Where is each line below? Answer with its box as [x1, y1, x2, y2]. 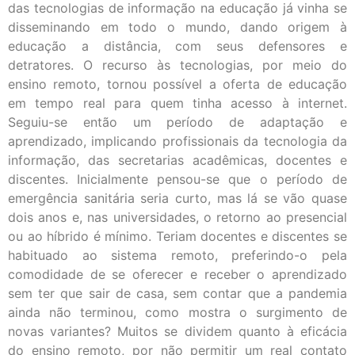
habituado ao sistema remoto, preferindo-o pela [8, 246, 347, 263]
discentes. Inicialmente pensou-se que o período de [8, 170, 347, 187]
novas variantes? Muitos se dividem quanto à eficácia [8, 323, 347, 339]
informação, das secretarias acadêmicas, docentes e [8, 151, 347, 168]
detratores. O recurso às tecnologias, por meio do [8, 56, 347, 73]
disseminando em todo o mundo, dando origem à [8, 18, 347, 35]
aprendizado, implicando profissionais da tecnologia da [8, 132, 347, 149]
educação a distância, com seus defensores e [8, 37, 347, 54]
